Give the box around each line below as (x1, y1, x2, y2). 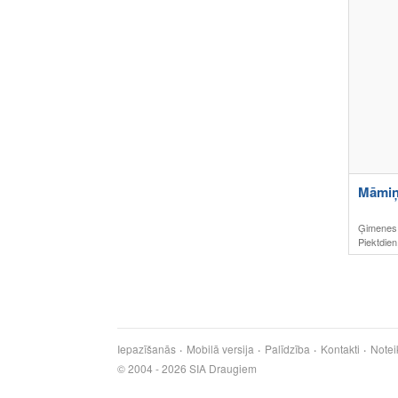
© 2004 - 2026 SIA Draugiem (117, 361, 257, 376)
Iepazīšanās (117, 341, 176, 356)
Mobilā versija (187, 341, 254, 356)
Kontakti (321, 341, 360, 356)
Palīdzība (265, 341, 310, 356)
